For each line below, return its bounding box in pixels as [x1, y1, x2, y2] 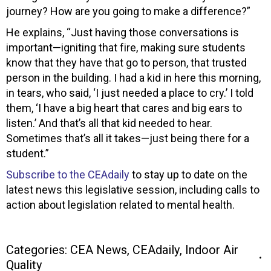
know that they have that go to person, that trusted [6, 56, 247, 69]
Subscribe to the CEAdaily [6, 168, 129, 181]
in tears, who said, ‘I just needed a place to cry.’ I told [6, 86, 253, 99]
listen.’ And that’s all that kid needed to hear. [6, 116, 212, 129]
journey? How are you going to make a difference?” [6, 4, 250, 18]
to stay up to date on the [129, 168, 247, 181]
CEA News [70, 242, 127, 257]
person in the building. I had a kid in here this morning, [6, 71, 261, 84]
